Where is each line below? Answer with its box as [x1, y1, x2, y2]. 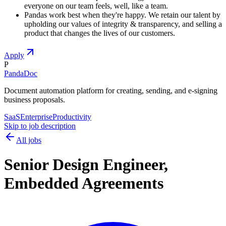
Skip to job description [4, 121, 76, 130]
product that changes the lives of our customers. [24, 28, 175, 37]
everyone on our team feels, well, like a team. [24, 1, 168, 10]
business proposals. [4, 95, 65, 104]
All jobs [16, 135, 41, 144]
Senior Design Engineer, [4, 155, 168, 174]
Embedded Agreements [4, 174, 163, 193]
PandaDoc [4, 69, 37, 78]
